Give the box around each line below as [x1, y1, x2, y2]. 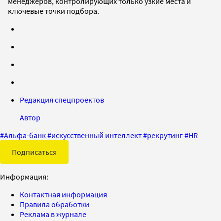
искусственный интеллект [51, 130, 142, 141]
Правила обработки [20, 199, 89, 210]
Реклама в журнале [20, 209, 86, 220]
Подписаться [12, 147, 57, 157]
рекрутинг [147, 130, 183, 141]
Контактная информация [20, 189, 107, 200]
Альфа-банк [4, 130, 46, 141]
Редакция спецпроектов [20, 95, 104, 105]
